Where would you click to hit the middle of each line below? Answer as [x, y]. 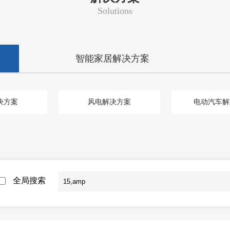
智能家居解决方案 [112, 59]
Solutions [115, 11]
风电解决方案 [109, 102]
